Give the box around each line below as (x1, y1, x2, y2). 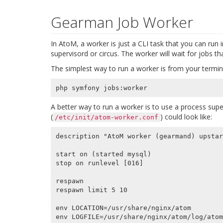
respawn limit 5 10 (55, 186, 127, 194)
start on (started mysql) (55, 150, 151, 158)
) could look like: (160, 112, 212, 122)
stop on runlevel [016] (55, 159, 143, 167)
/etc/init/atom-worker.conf (55, 113, 158, 121)
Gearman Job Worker (51, 12, 193, 33)
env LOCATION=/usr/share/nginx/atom (55, 204, 191, 212)
